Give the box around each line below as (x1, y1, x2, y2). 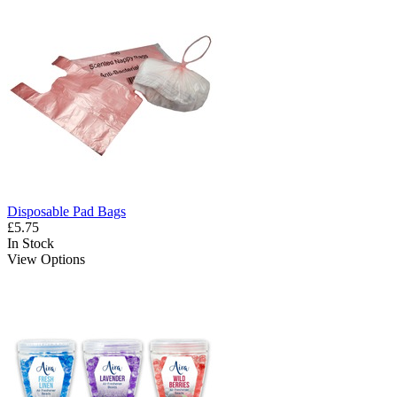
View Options (7, 252, 85, 268)
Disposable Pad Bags (7, 204, 126, 220)
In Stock (7, 236, 54, 252)
